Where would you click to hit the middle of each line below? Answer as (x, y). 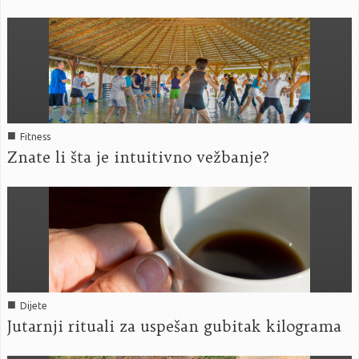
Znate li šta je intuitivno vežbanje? (138, 157)
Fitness (35, 136)
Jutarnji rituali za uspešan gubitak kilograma (174, 326)
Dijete (34, 305)
